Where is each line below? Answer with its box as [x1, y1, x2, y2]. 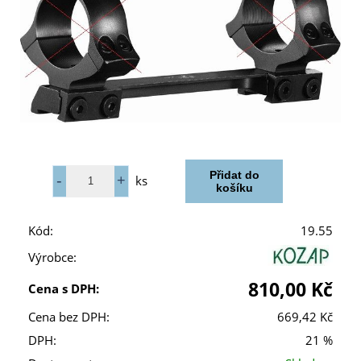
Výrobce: [28, 248, 77, 266]
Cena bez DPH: [28, 308, 110, 326]
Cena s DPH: [28, 280, 99, 297]
